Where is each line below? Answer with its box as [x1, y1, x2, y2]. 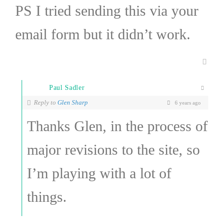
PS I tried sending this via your [15, 2, 198, 19]
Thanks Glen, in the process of [27, 117, 208, 134]
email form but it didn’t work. [15, 26, 191, 42]
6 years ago [173, 100, 201, 106]
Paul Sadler [49, 83, 85, 91]
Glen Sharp [57, 98, 88, 106]
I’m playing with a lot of [27, 165, 171, 181]
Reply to [33, 98, 57, 106]
